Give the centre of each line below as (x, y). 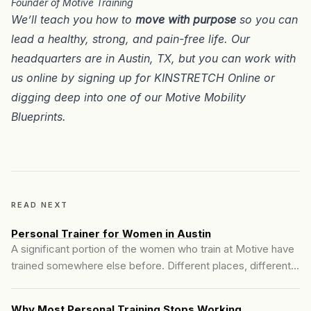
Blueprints (37, 116)
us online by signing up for (83, 77)
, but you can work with (234, 58)
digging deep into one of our (88, 97)
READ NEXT (40, 204)
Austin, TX (145, 58)
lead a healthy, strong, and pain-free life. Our (131, 39)
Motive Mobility (205, 97)
